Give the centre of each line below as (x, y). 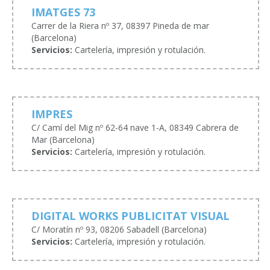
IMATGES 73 (63, 12)
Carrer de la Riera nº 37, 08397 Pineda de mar (120, 25)
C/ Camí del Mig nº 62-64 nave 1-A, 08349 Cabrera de (135, 127)
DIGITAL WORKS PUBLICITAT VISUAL (130, 215)
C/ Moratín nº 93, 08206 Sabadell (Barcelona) (119, 229)
